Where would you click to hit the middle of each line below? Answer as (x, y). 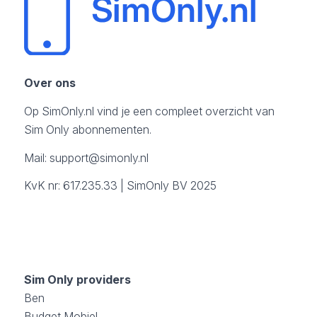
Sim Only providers (77, 280)
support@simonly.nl (99, 157)
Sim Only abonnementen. (87, 129)
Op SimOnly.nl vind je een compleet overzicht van (149, 111)
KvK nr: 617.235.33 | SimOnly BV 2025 (120, 186)
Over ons (50, 83)
